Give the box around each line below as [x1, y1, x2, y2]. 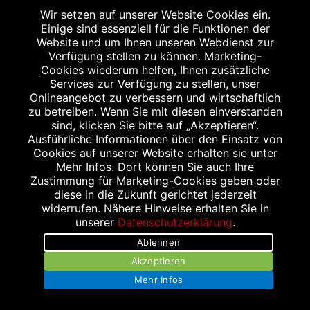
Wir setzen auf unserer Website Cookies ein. [39, 8, 271, 21]
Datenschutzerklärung [117, 215, 232, 229]
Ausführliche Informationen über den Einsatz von [28, 132, 282, 146]
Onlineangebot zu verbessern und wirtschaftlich [30, 91, 280, 104]
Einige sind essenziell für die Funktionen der [40, 21, 270, 35]
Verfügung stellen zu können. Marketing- [48, 49, 262, 63]
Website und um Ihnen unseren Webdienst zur [36, 35, 274, 49]
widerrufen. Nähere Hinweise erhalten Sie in [41, 201, 269, 215]
